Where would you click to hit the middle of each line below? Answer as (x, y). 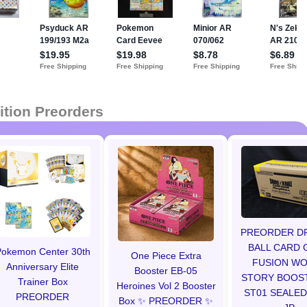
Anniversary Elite (42, 267)
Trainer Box (42, 282)
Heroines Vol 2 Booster (166, 286)
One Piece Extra (166, 256)
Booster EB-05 (166, 271)
